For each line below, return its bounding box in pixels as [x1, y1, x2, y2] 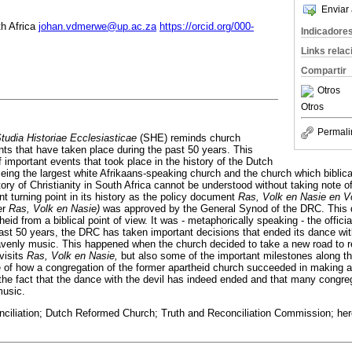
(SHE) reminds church [140, 132, 240, 145]
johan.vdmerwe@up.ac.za [38, 20, 156, 33]
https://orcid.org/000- [159, 20, 254, 33]
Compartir [301, 65, 346, 76]
